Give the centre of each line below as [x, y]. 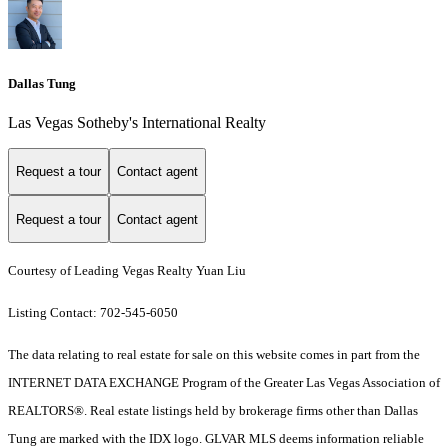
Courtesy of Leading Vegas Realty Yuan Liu [127, 271]
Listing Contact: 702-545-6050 [94, 313]
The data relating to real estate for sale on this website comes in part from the [214, 355]
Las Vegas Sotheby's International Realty [137, 122]
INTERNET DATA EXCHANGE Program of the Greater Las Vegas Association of [224, 383]
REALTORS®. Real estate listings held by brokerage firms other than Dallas [213, 411]
